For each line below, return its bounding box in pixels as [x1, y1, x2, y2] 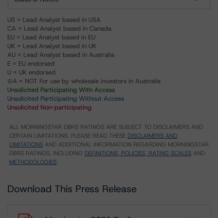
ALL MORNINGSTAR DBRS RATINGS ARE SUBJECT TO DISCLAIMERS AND [9, 123, 203, 131]
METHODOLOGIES [9, 158, 56, 166]
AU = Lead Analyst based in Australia [7, 51, 114, 59]
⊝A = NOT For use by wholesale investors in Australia [7, 77, 161, 85]
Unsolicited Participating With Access [7, 86, 115, 94]
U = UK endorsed [7, 68, 55, 76]
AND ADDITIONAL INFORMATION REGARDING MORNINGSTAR [43, 141, 209, 148]
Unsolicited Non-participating [7, 103, 91, 111]
